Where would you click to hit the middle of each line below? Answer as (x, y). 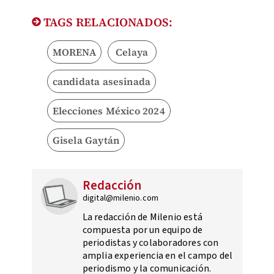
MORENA (74, 52)
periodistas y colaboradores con (150, 243)
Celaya (132, 52)
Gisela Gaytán (86, 140)
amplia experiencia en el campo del (157, 256)
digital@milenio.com (120, 198)
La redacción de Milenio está (143, 217)
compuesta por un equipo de (143, 230)
